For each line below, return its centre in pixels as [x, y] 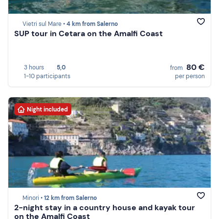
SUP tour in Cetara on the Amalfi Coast [88, 34]
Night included [47, 109]
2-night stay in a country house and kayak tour [105, 208]
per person [190, 76]
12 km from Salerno [70, 198]
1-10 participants [47, 76]
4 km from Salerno [92, 24]
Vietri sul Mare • [44, 24]
